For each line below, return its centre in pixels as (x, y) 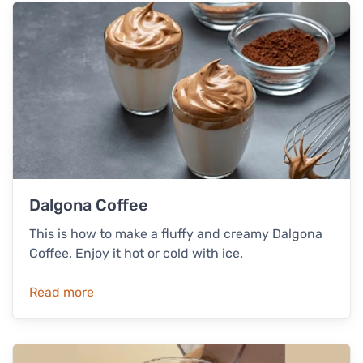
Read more (62, 293)
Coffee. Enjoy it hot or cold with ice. (136, 254)
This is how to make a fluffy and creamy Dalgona (176, 234)
